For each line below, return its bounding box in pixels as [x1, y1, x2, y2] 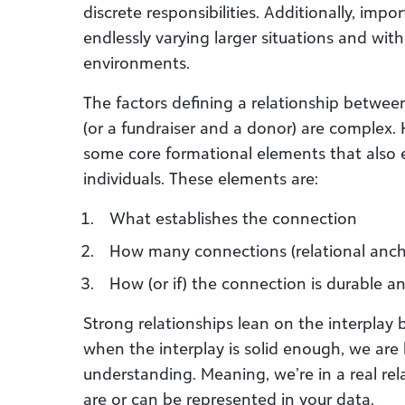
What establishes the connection [109, 208, 357, 228]
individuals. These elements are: [83, 168, 318, 188]
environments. [83, 52, 190, 72]
